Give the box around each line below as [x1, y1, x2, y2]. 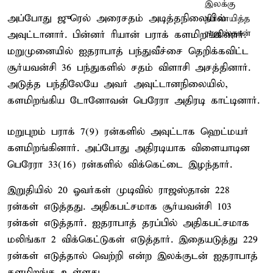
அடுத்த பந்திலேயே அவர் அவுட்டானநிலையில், [7, 77, 228, 91]
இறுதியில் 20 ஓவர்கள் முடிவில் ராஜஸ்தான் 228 [7, 183, 230, 197]
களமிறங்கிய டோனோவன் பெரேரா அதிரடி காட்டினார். [7, 94, 260, 107]
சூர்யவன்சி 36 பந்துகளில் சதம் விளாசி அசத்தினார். [7, 61, 250, 74]
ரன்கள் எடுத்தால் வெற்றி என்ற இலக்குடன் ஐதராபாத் [7, 249, 258, 263]
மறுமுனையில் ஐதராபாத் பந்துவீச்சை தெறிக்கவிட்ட [7, 44, 249, 58]
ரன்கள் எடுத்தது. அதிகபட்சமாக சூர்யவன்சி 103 [7, 200, 232, 213]
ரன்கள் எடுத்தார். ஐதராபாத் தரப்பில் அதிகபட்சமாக [7, 216, 249, 230]
